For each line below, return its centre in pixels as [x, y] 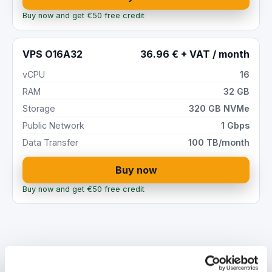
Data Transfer [50, 142]
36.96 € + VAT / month [195, 54]
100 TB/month [219, 142]
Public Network [53, 125]
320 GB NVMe [219, 108]
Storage [39, 108]
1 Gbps [235, 125]
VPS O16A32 [53, 54]
